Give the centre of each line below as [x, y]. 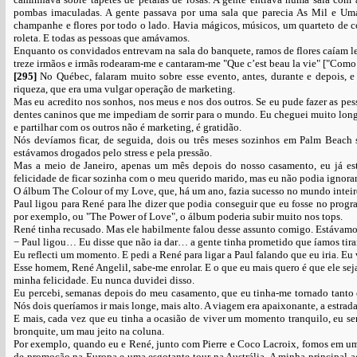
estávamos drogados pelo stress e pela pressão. [113, 153]
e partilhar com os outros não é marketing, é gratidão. [127, 127]
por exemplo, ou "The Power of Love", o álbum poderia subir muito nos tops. [178, 216]
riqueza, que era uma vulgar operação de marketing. [124, 89]
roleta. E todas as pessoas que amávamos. [102, 38]
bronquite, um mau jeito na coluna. [89, 331]
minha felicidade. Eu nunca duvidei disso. [104, 280]
